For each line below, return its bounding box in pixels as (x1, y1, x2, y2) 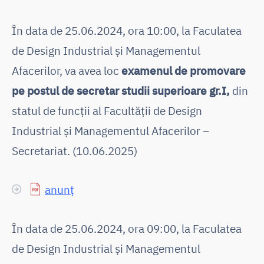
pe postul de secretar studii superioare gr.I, (12, 82, 230, 98)
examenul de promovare (121, 62, 246, 78)
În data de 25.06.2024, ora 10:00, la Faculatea (12, 22, 242, 38)
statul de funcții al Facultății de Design (12, 103, 202, 118)
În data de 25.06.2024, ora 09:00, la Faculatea (12, 220, 242, 236)
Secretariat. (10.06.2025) (12, 143, 137, 158)
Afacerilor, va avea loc (12, 62, 121, 78)
